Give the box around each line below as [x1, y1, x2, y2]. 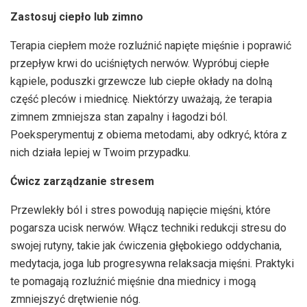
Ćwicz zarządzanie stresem [10, 174, 154, 188]
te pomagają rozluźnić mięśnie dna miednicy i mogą [10, 274, 256, 288]
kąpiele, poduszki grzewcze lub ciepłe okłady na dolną [10, 74, 273, 88]
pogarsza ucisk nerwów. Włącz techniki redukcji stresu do [10, 221, 286, 234]
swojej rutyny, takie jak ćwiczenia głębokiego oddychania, [10, 238, 282, 252]
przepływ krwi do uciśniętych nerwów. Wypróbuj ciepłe [10, 56, 269, 70]
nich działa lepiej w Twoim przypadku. [10, 145, 191, 159]
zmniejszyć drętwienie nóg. [10, 292, 140, 306]
